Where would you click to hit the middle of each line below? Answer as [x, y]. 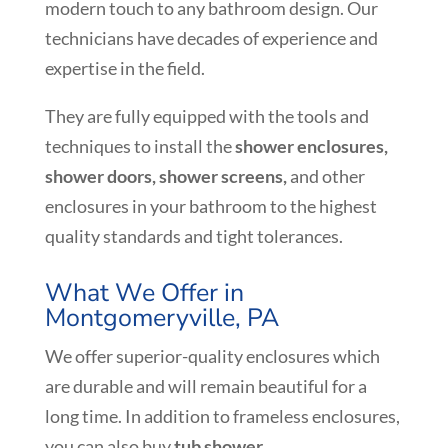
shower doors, [100, 175]
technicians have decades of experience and [211, 37]
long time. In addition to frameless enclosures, [222, 415]
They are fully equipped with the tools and [206, 115]
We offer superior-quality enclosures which [212, 355]
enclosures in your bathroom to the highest [210, 205]
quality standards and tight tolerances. [193, 235]
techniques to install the [139, 145]
